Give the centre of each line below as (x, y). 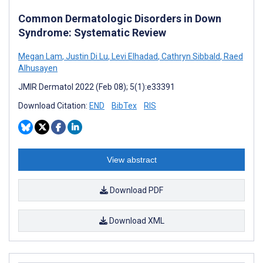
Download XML (136, 220)
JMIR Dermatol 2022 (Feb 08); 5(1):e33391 (97, 87)
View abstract (131, 159)
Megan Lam (40, 56)
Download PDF (136, 190)
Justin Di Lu (86, 56)
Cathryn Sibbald (190, 56)
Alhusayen (38, 68)
